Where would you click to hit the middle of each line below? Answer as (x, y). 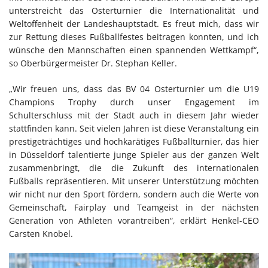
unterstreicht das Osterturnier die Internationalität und (134, 10)
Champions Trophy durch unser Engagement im (134, 102)
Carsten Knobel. (41, 233)
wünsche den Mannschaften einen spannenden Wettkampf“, (134, 50)
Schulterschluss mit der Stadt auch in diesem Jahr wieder (134, 115)
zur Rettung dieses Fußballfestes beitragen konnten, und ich (134, 36)
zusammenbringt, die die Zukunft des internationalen (134, 167)
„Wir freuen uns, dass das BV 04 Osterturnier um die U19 (134, 89)
